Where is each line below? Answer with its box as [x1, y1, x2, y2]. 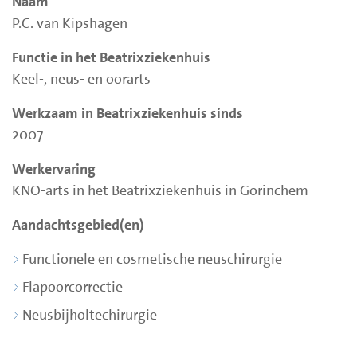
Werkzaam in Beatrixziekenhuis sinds [12, 104, 243, 124]
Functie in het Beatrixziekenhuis [12, 48, 210, 68]
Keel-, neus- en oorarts [12, 69, 151, 89]
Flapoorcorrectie [22, 277, 123, 297]
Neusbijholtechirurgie [22, 305, 157, 325]
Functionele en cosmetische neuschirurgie [22, 249, 282, 269]
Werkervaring [12, 159, 96, 179]
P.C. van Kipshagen [12, 14, 127, 33]
